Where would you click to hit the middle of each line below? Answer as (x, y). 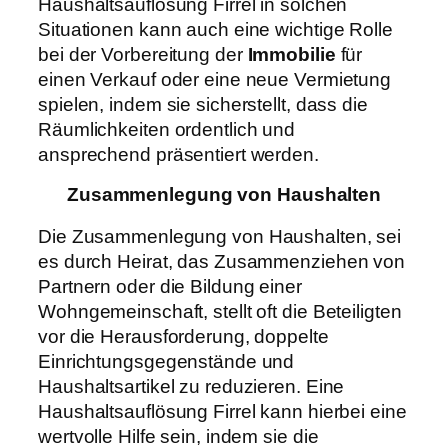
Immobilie (291, 54)
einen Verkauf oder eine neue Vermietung (215, 79)
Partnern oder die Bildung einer (170, 286)
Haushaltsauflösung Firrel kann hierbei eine (222, 411)
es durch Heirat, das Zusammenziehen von (222, 261)
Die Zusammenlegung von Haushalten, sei (220, 236)
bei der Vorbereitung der (143, 54)
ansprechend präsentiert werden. (178, 154)
